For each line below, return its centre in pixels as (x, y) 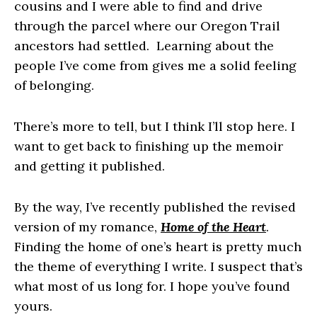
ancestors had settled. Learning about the (144, 46)
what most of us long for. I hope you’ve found (152, 287)
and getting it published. (90, 166)
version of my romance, (87, 227)
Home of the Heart (213, 227)
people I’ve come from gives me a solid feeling (155, 66)
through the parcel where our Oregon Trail (147, 26)
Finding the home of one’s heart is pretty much (158, 247)
